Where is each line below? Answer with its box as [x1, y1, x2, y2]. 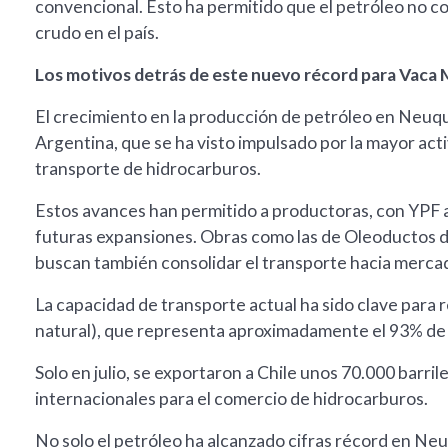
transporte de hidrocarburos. [35, 158, 261, 180]
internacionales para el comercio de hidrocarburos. [35, 388, 428, 410]
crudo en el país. [35, 22, 159, 44]
